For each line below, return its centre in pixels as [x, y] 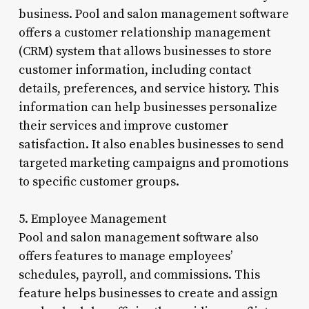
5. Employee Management [92, 219]
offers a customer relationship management [144, 32]
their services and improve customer [123, 126]
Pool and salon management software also [138, 237]
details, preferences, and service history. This [148, 88]
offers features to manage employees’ [125, 256]
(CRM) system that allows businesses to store [145, 51]
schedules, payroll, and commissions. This [139, 275]
